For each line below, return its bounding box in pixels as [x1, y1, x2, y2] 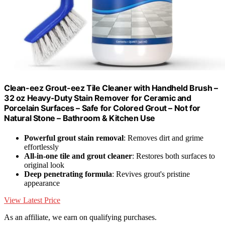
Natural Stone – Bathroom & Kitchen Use [4, 113, 155, 123]
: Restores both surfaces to [132, 152, 215, 161]
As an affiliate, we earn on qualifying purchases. [4, 213, 157, 222]
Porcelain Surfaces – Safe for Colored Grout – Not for [4, 103, 200, 113]
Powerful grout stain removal [24, 134, 124, 143]
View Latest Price [4, 196, 60, 205]
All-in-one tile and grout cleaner [24, 152, 132, 161]
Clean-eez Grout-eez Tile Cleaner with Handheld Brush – [4, 83, 218, 93]
